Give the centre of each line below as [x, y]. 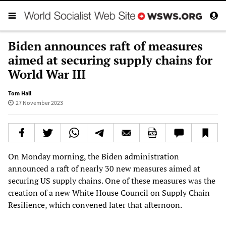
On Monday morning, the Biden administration [94, 156]
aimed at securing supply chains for [110, 60]
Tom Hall [20, 93]
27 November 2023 [39, 102]
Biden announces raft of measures [105, 46]
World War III [47, 74]
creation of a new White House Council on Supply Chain [109, 192]
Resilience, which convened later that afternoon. [95, 205]
